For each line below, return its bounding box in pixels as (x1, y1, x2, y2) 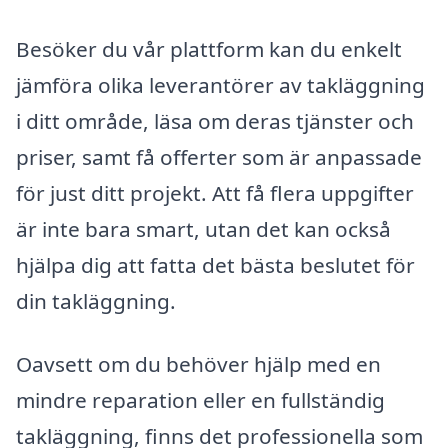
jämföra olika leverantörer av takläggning (16, 70, 425, 99)
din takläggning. (16, 286, 176, 315)
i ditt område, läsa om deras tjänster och (16, 106, 414, 135)
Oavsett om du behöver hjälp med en (16, 350, 381, 379)
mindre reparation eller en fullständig (16, 386, 385, 415)
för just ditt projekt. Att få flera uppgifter (16, 178, 414, 207)
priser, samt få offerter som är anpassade (16, 142, 422, 171)
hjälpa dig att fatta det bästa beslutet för (16, 250, 415, 279)
